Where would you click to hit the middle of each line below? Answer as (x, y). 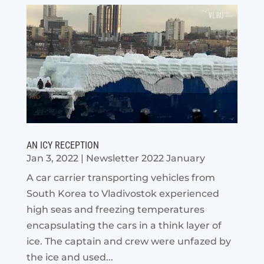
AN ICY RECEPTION (62, 146)
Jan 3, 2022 (52, 159)
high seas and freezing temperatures (115, 210)
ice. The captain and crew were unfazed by (128, 242)
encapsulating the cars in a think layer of (124, 226)
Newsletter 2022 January (145, 159)
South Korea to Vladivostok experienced (123, 194)
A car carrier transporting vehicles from (121, 178)
